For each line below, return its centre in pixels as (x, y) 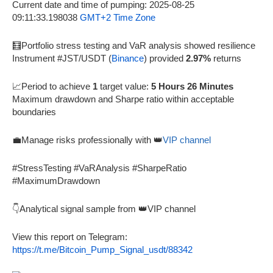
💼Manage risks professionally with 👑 (87, 140)
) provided (165, 58)
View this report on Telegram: (70, 236)
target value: (124, 86)
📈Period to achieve (52, 86)
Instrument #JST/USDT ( (62, 58)
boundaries (34, 112)
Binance (128, 58)
